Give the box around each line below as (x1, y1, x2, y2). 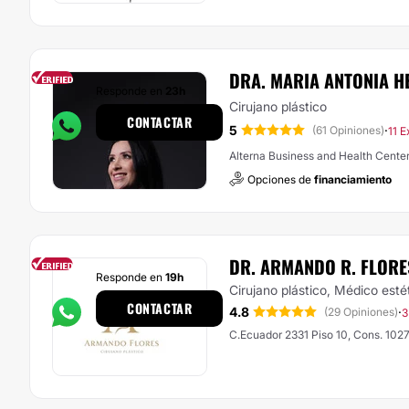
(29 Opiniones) (324, 305, 398, 319)
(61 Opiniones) (312, 123, 384, 138)
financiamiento (314, 173, 392, 187)
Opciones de (247, 173, 314, 187)
